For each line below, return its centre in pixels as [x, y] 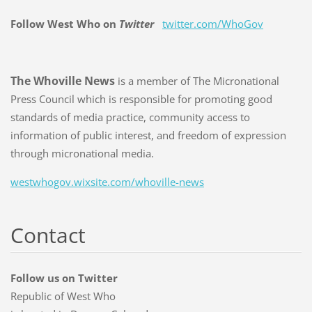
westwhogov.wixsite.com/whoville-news [107, 181]
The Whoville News [62, 80]
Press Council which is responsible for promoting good [141, 99]
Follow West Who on [64, 23]
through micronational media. [83, 153]
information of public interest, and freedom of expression [148, 135]
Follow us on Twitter [64, 278]
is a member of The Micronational [197, 80]
